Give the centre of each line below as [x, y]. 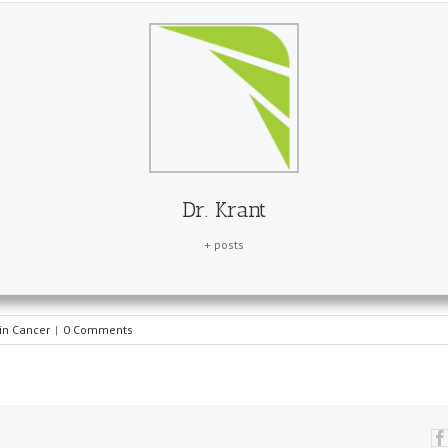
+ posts [224, 244]
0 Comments [98, 329]
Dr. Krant [224, 209]
